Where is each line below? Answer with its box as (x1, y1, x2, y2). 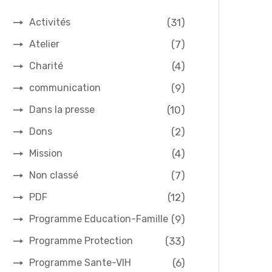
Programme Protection (29, 235, 133, 246)
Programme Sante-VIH (29, 257, 131, 268)
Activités (29, 16, 70, 28)
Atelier (29, 38, 59, 50)
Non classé (29, 169, 78, 181)
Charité (29, 60, 63, 72)
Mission (29, 148, 63, 159)
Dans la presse (29, 104, 95, 115)
